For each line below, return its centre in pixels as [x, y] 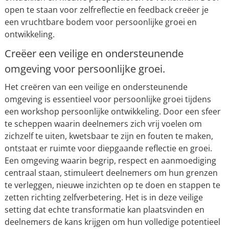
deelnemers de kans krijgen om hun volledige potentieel [112, 222]
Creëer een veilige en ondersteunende [94, 53]
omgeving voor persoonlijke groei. [85, 69]
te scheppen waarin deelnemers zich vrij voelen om [103, 124]
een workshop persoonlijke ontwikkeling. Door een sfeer [112, 111]
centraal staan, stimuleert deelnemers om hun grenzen [111, 173]
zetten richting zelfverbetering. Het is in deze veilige [104, 197]
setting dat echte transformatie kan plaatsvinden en [104, 210]
